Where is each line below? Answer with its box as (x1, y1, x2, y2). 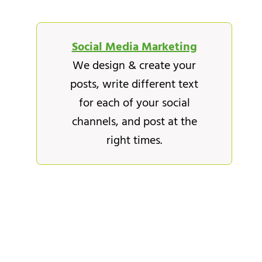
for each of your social (78, 93, 190, 112)
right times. (106, 130, 163, 150)
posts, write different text (70, 74, 199, 94)
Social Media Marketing (71, 37, 197, 56)
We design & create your (73, 56, 196, 75)
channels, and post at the (71, 112, 197, 131)
